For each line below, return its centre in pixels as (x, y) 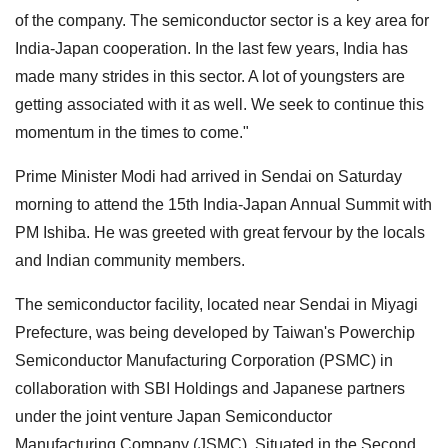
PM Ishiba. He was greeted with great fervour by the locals (220, 232)
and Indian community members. (130, 260)
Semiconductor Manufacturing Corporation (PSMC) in (204, 360)
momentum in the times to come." (132, 132)
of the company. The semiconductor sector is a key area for (222, 20)
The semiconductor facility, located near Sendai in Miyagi (216, 304)
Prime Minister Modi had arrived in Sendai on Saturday (208, 176)
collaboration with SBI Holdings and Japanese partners (210, 388)
